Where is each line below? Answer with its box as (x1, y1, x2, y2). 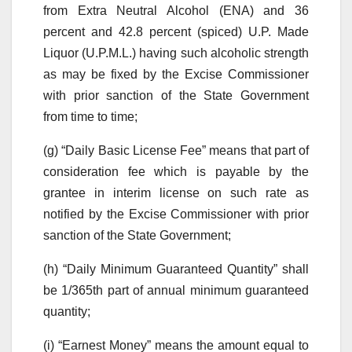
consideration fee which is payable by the (43, 164, 309, 178)
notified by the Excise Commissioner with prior (43, 207, 309, 221)
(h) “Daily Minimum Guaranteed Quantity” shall (43, 262, 309, 276)
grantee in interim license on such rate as (43, 185, 309, 200)
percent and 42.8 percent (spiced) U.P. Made (43, 24, 309, 38)
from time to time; (43, 109, 137, 123)
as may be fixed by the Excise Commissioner (43, 67, 309, 81)
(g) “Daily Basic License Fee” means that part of (43, 143, 309, 157)
